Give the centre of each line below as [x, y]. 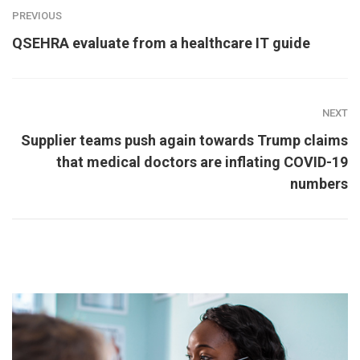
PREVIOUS [37, 16]
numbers [319, 184]
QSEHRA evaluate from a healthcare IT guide [161, 43]
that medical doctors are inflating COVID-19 [202, 162]
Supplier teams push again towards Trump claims [184, 141]
